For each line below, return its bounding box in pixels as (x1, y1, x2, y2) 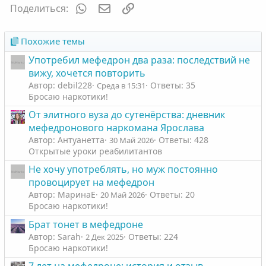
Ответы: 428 (158, 134, 208, 146)
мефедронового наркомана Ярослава (28, 121, 204, 135)
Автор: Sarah (28, 230, 81, 242)
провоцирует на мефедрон (28, 176, 154, 189)
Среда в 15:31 (96, 80, 145, 91)
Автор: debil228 (28, 80, 92, 91)
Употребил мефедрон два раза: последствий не (28, 53, 250, 67)
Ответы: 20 (149, 189, 195, 201)
